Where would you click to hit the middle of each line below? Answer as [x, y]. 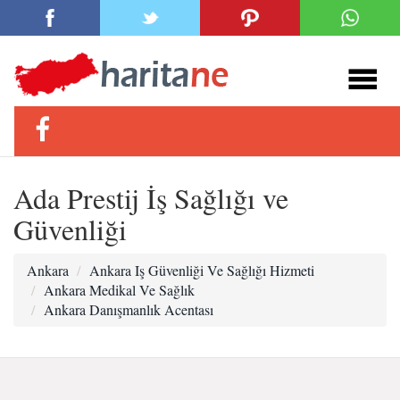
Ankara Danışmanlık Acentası [129, 309]
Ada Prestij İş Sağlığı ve [151, 198]
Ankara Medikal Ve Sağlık [119, 290]
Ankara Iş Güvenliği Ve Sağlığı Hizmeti [202, 270]
